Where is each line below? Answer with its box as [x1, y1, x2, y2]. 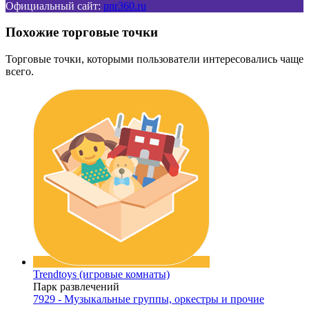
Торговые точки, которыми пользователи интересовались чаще [6, 52, 303, 65]
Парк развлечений [33, 280, 119, 292]
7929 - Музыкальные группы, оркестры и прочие [33, 292, 264, 305]
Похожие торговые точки [6, 25, 158, 40]
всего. [6, 65, 34, 77]
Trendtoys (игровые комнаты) [33, 268, 170, 280]
